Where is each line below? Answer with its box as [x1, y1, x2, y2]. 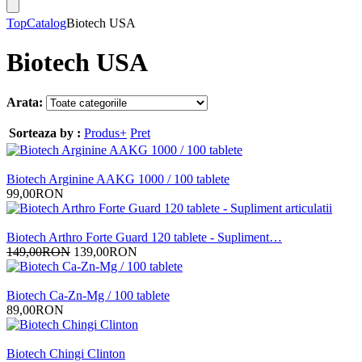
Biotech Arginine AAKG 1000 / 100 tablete [6, 171, 229, 186]
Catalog [27, 16, 66, 30]
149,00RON [6, 244, 70, 259]
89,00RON [6, 302, 64, 317]
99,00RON [6, 186, 64, 200]
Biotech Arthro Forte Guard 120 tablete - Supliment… [6, 229, 282, 244]
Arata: [6, 95, 43, 109]
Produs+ [84, 125, 127, 140]
